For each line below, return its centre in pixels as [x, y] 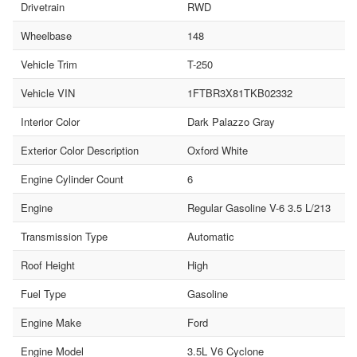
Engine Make [51, 322]
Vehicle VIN [48, 92]
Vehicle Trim [49, 64]
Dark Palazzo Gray [231, 121]
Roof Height [48, 265]
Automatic [210, 236]
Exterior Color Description [80, 150]
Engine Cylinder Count [72, 178]
